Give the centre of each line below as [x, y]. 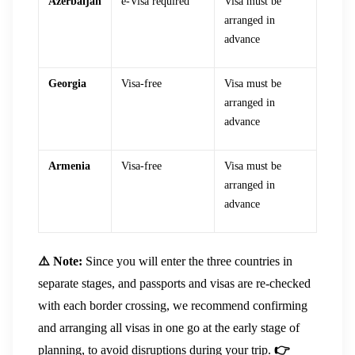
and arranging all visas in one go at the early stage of [169, 327]
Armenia [69, 166]
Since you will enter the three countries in [187, 261]
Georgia [67, 83]
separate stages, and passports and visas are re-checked [174, 283]
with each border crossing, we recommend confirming [173, 305]
